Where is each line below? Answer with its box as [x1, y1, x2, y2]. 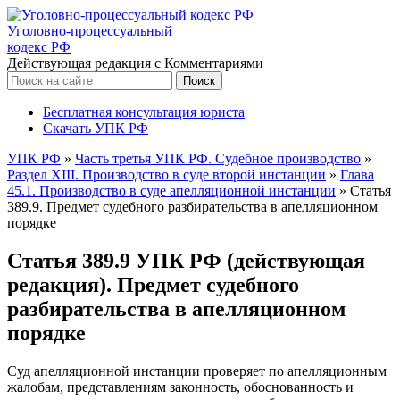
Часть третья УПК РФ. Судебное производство [75, 151, 361, 166]
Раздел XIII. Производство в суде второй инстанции [7, 167, 326, 182]
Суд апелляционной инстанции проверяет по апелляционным [7, 362, 387, 379]
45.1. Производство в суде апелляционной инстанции [7, 183, 336, 198]
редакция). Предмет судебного [7, 272, 299, 296]
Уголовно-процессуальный [7, 23, 172, 38]
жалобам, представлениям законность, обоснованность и [7, 379, 354, 395]
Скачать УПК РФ [43, 121, 148, 136]
